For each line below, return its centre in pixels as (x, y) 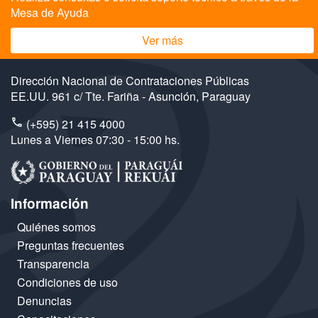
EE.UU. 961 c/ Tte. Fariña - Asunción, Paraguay (131, 96)
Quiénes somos (56, 227)
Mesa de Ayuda (50, 12)
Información (50, 204)
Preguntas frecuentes (71, 246)
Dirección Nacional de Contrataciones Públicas (130, 81)
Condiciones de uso (67, 283)
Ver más (162, 40)
